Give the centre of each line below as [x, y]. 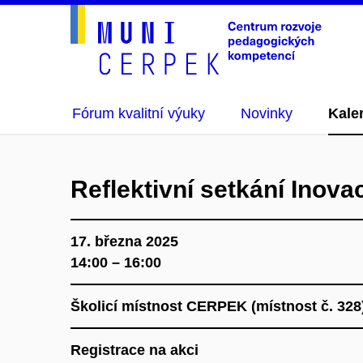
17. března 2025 [124, 241]
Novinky [267, 113]
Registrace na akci [135, 350]
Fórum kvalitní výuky [139, 113]
